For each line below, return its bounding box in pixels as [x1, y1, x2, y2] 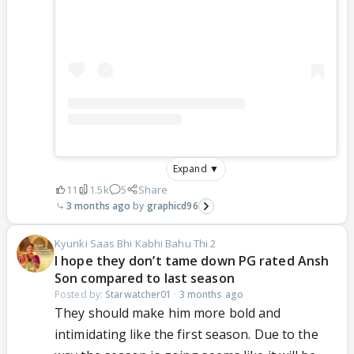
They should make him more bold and [55, 303, 281, 322]
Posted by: [55, 287, 106, 301]
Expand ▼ [173, 161, 219, 175]
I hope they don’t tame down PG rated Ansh [55, 251, 330, 269]
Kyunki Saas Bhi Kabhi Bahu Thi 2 [55, 235, 217, 250]
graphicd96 [146, 198, 198, 213]
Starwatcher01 [105, 287, 172, 301]
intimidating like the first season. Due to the [55, 325, 318, 343]
